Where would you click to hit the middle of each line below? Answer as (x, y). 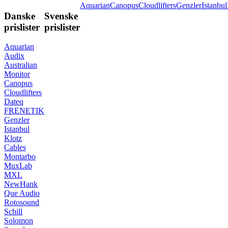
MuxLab (18, 166)
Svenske (61, 16)
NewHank (21, 184)
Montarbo (20, 157)
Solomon (19, 221)
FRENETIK (24, 111)
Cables (15, 148)
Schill (13, 212)
